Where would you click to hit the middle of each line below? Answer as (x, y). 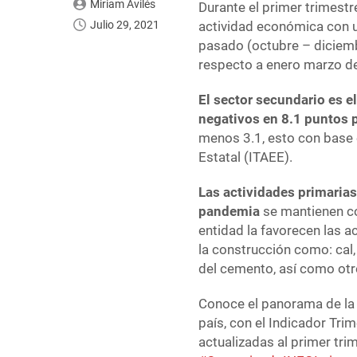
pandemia (231, 212)
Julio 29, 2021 (125, 25)
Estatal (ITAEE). (246, 157)
